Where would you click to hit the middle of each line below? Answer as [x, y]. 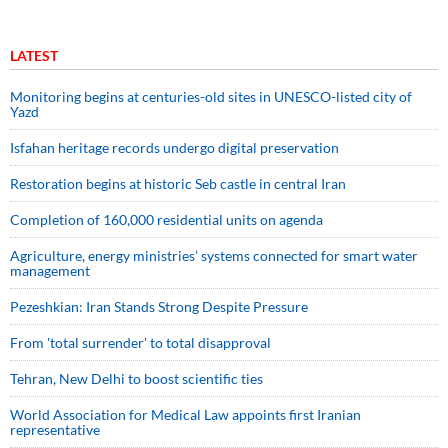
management [50, 270]
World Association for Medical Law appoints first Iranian [185, 414]
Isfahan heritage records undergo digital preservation [174, 147]
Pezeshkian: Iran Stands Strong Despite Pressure [159, 306]
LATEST [34, 55]
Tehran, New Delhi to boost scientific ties [136, 378]
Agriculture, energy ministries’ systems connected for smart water [214, 255]
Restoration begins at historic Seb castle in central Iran [178, 183]
